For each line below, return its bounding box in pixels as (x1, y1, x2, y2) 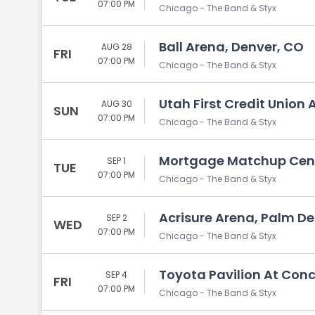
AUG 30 (101, 98, 132, 110)
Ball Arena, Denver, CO (159, 38, 304, 56)
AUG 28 (101, 41, 132, 53)
